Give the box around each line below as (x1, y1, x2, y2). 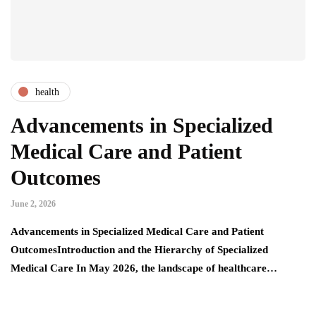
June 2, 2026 (11, 199, 56, 209)
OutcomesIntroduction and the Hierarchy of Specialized (11, 244, 268, 256)
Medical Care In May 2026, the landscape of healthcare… (11, 262, 277, 274)
